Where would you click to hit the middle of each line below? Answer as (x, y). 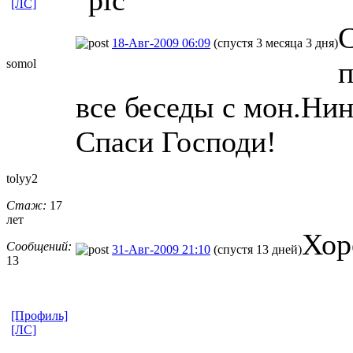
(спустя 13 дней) (258, 249)
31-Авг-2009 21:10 (161, 249)
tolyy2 (22, 178)
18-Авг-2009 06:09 (161, 43)
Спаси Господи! (176, 141)
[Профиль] (39, 315)
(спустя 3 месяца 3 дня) (276, 43)
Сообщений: (39, 246)
